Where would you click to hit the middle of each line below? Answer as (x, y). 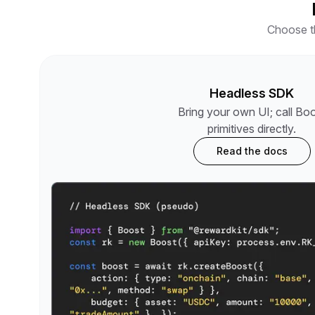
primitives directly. (252, 129)
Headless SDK (252, 93)
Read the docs (252, 151)
